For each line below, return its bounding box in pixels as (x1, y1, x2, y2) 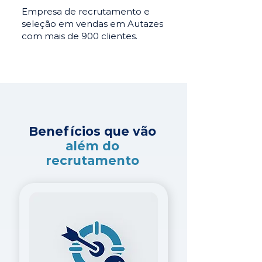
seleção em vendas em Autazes (22, 18, 163, 29)
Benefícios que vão (29, 124, 156, 139)
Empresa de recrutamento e (22, 6, 150, 17)
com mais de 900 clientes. (22, 30, 137, 42)
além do (65, 139, 119, 153)
